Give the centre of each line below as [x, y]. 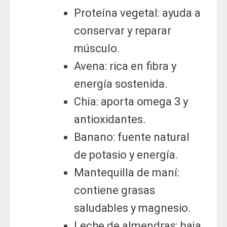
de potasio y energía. [126, 155]
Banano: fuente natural [132, 137]
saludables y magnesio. [133, 208]
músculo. [97, 49]
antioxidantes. [110, 120]
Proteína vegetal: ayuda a [137, 13]
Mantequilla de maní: [127, 173]
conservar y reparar [123, 31]
